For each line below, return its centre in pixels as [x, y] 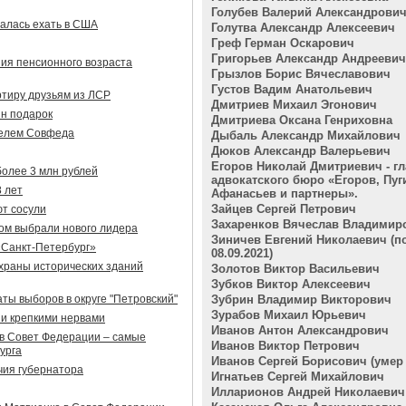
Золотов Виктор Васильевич [295, 269]
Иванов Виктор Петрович [285, 346]
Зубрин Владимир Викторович [301, 300]
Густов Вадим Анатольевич [292, 89]
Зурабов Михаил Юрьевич [289, 315]
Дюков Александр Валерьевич [301, 151]
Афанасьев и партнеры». [285, 193]
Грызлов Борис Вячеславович [301, 74]
